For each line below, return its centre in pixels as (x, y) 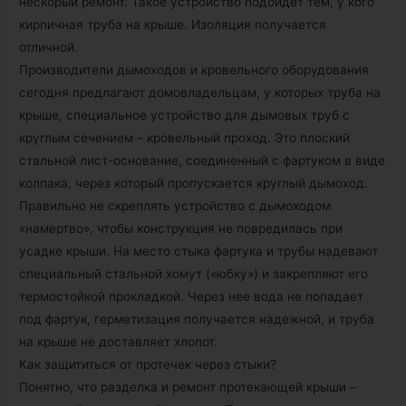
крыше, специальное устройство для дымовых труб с (185, 116)
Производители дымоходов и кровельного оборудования (194, 70)
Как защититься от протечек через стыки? (148, 365)
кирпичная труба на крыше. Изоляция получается (173, 25)
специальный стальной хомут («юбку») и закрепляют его (194, 274)
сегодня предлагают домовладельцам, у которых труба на (200, 93)
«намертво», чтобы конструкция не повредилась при (181, 229)
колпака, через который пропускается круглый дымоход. (194, 184)
